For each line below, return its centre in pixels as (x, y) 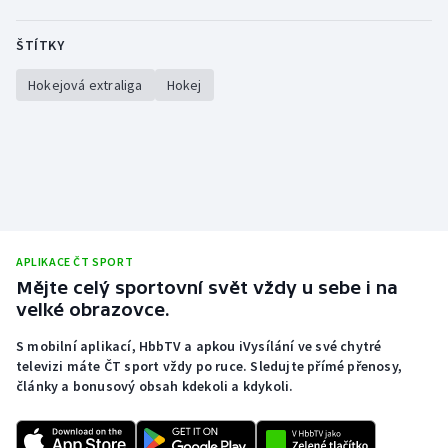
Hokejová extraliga (85, 85)
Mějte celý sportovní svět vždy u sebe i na (207, 288)
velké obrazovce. (93, 310)
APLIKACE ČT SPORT (75, 262)
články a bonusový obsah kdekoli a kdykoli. (155, 386)
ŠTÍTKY (40, 45)
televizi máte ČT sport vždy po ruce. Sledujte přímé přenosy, (209, 366)
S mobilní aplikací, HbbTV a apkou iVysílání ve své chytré (199, 346)
